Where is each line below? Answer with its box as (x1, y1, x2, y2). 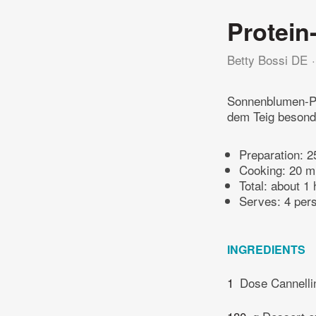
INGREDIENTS (227, 241, 305, 258)
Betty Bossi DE (227, 51, 308, 68)
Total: (239, 176, 271, 195)
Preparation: (239, 145, 307, 164)
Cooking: (239, 161, 289, 179)
